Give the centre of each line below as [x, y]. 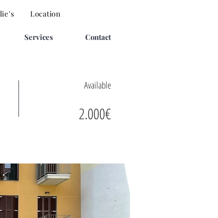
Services [39, 37]
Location [45, 14]
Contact [98, 37]
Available [98, 85]
